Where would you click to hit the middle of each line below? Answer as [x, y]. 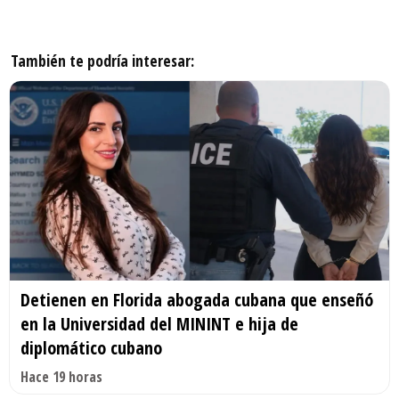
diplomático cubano [91, 347]
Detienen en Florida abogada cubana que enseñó [197, 299]
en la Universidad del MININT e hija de [159, 323]
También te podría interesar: [102, 61]
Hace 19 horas [61, 376]
